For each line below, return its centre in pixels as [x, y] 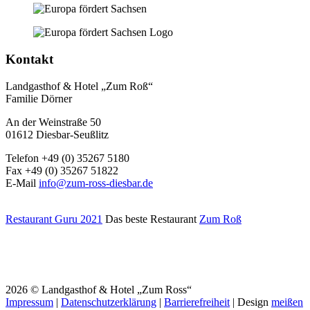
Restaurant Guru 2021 [54, 219]
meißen [287, 302]
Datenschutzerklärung [109, 302]
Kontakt [29, 59]
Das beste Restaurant [151, 219]
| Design [250, 302]
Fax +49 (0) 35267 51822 [62, 170]
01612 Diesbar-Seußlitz [57, 134]
